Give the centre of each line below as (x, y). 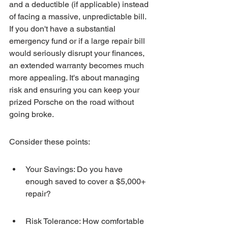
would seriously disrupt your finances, (78, 53)
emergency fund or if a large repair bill (78, 41)
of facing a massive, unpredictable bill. (79, 17)
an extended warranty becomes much (78, 65)
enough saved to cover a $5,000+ (87, 181)
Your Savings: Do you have (75, 169)
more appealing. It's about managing (75, 78)
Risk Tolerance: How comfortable (86, 221)
